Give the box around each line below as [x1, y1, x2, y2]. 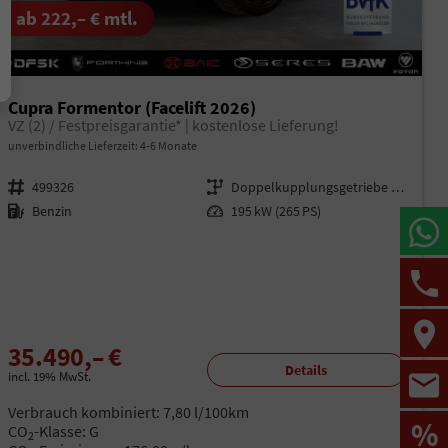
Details [285, 361, 328, 379]
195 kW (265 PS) [230, 202, 321, 221]
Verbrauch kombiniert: [7, 401, 163, 422]
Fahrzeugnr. [14, 178, 28, 197]
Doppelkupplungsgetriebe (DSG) [390, 178, 404, 197]
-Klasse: [33, 420, 86, 441]
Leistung [213, 202, 227, 221]
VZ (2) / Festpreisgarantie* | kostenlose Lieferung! [7, 116, 339, 136]
